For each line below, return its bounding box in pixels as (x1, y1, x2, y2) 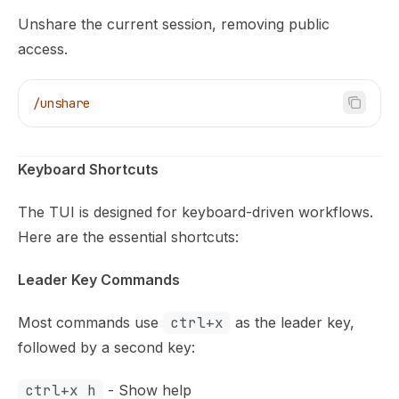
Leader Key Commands (18, 270, 180, 289)
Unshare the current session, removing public (18, 14, 330, 33)
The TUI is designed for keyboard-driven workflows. (18, 202, 373, 221)
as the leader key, (231, 313, 354, 331)
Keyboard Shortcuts (18, 159, 159, 178)
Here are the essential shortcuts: (18, 227, 239, 246)
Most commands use (18, 313, 163, 331)
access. (18, 39, 68, 58)
